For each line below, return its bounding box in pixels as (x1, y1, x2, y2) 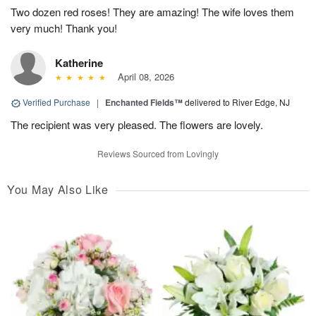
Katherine (55, 55, 103, 71)
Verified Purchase (20, 96, 92, 109)
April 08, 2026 (111, 70, 174, 84)
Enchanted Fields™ (105, 96, 183, 109)
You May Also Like (7, 181, 109, 198)
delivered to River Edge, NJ (185, 96, 290, 109)
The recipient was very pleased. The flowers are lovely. (11, 117, 263, 133)
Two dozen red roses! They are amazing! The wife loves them (11, 4, 294, 20)
